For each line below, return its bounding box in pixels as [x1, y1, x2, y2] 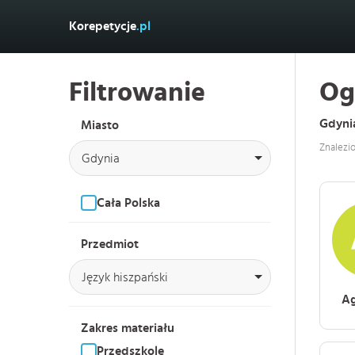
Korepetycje [69, 20, 136, 32]
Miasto [81, 119, 119, 132]
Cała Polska [97, 197, 160, 209]
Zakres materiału [81, 322, 174, 334]
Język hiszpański [82, 271, 168, 284]
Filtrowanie [69, 79, 205, 106]
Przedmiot [81, 238, 139, 250]
